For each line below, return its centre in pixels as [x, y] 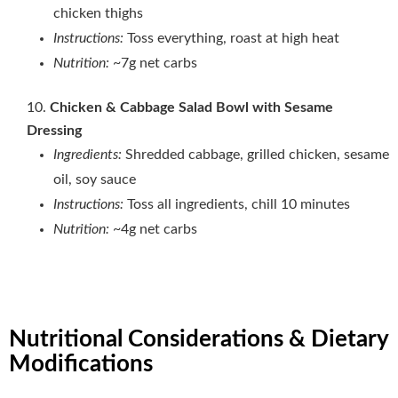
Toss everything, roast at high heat [233, 38]
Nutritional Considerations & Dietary [199, 339]
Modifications [81, 364]
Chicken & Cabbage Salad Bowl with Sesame [191, 107]
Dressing [54, 130]
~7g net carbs [153, 63]
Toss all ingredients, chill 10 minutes [239, 204]
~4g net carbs [155, 229]
